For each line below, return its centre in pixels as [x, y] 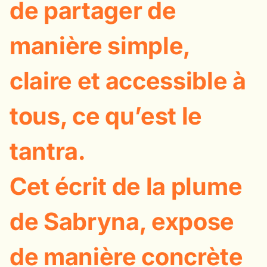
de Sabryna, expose [122, 221]
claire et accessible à [128, 80]
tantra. [48, 151]
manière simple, [100, 45]
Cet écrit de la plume [126, 186]
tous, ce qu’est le [106, 116]
